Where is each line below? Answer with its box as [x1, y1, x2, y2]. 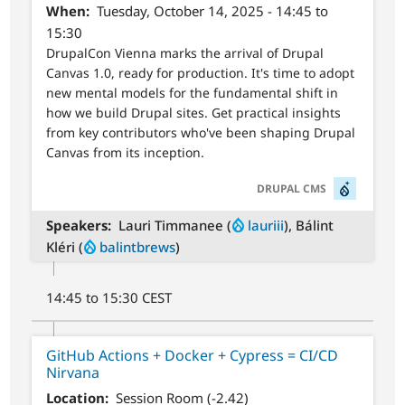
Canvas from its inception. [46, 144, 205, 162]
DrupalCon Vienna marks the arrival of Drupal [46, 44, 325, 62]
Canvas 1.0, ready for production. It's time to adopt [46, 64, 355, 82]
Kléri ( [46, 237, 84, 256]
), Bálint [283, 215, 334, 234]
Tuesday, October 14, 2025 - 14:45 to [96, 2, 328, 21]
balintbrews [99, 237, 176, 256]
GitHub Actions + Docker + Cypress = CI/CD [46, 344, 339, 365]
